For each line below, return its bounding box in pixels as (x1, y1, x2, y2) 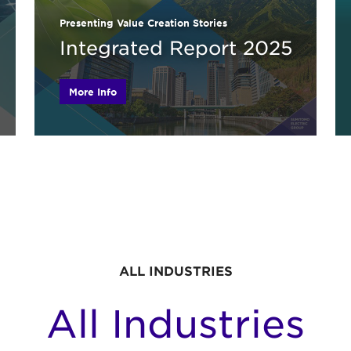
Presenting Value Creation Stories (60, 16, 227, 30)
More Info (69, 85, 117, 99)
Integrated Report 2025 (60, 37, 293, 60)
